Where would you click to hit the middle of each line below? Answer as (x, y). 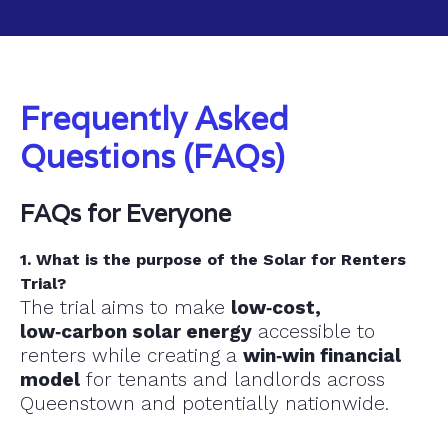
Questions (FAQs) (152, 157)
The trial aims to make (125, 308)
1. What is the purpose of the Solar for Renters (213, 260)
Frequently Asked (154, 119)
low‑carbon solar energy (136, 332)
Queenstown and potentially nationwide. (204, 404)
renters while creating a (131, 356)
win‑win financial (322, 356)
